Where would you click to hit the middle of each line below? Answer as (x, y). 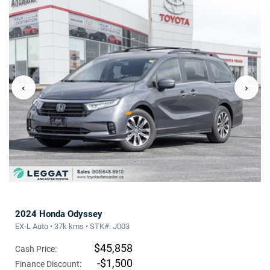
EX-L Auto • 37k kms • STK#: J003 (72, 226)
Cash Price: (36, 249)
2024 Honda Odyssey (59, 214)
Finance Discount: (48, 264)
